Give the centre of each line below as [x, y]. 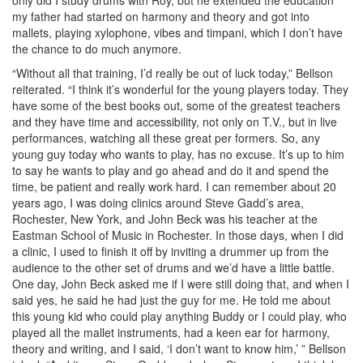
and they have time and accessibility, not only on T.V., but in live [175, 121]
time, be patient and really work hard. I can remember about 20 [174, 186]
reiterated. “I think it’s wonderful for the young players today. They [180, 89]
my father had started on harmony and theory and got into [161, 16]
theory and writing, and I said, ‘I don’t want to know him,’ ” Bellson [179, 348]
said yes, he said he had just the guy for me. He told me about [171, 299]
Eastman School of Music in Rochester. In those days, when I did [178, 235]
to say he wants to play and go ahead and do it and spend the [171, 170]
